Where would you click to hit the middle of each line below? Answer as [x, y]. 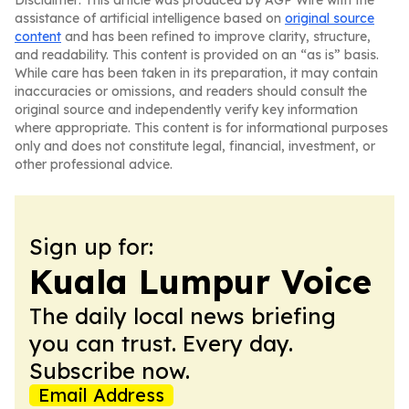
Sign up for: [91, 246]
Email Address [101, 395]
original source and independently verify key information [186, 110]
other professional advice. [94, 164]
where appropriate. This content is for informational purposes [201, 128]
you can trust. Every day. [161, 343]
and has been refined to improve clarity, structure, [216, 37]
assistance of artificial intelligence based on [150, 18]
